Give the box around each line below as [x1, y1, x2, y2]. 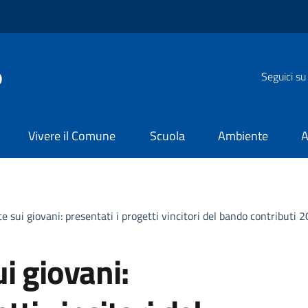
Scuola [150, 126, 186, 146]
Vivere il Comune [27, 126, 115, 146]
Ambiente [218, 126, 269, 146]
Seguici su [261, 67, 306, 85]
